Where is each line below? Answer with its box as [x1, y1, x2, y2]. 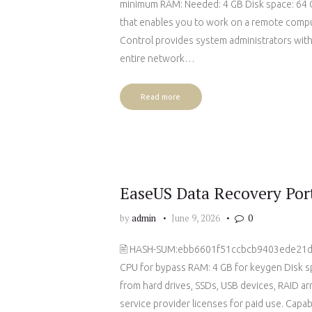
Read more [141, 93, 181, 102]
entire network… [120, 52, 195, 64]
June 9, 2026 [171, 212, 220, 225]
